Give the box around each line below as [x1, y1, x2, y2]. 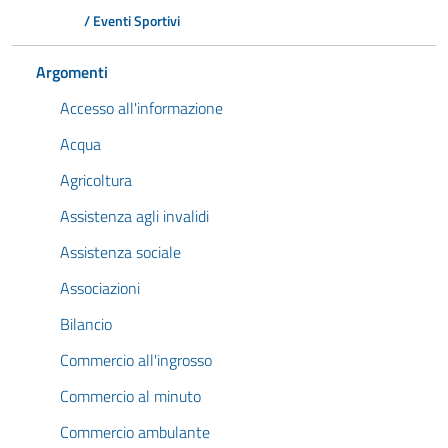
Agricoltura [60, 168, 132, 192]
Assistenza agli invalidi [60, 204, 209, 228]
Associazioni [60, 276, 140, 300]
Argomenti [36, 60, 108, 84]
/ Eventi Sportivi [84, 10, 180, 32]
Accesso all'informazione [60, 96, 223, 120]
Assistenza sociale [60, 240, 181, 264]
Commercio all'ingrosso [60, 348, 212, 372]
